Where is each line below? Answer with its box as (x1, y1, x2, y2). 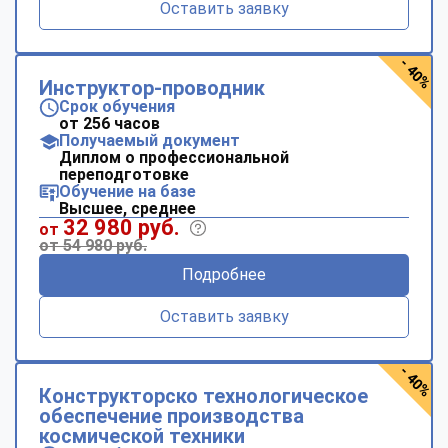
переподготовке (59, 164, 189, 184)
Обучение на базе (59, 181, 196, 201)
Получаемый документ (59, 130, 240, 150)
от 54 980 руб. (39, 235, 147, 255)
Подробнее (182, 264, 266, 284)
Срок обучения (59, 96, 175, 116)
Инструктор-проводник (39, 75, 265, 100)
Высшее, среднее (59, 198, 196, 218)
